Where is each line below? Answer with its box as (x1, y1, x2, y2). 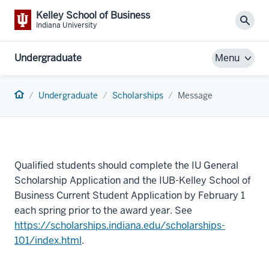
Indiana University (36, 20, 97, 30)
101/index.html (14, 234, 82, 247)
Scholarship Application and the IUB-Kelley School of (14, 174, 251, 187)
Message (178, 89, 213, 101)
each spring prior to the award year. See (14, 204, 192, 217)
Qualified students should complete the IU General (14, 159, 238, 172)
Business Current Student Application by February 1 (14, 189, 245, 202)
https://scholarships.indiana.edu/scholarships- (14, 219, 225, 232)
